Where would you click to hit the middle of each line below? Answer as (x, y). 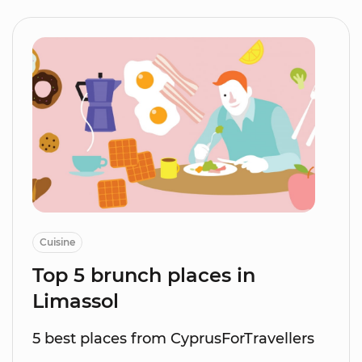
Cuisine (57, 242)
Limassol (76, 301)
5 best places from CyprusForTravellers (173, 339)
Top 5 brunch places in (144, 276)
